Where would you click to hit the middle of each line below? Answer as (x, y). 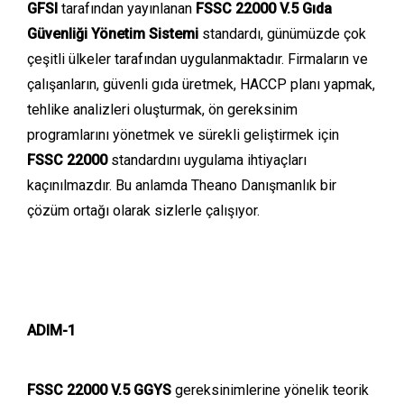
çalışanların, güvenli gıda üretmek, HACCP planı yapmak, (201, 84)
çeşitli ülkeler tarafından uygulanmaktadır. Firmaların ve (197, 59)
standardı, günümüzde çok (282, 34)
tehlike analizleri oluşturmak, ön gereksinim (162, 110)
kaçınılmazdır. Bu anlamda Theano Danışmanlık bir (182, 185)
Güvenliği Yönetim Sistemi (113, 34)
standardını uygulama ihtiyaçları (209, 160)
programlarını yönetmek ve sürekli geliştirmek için (183, 135)
